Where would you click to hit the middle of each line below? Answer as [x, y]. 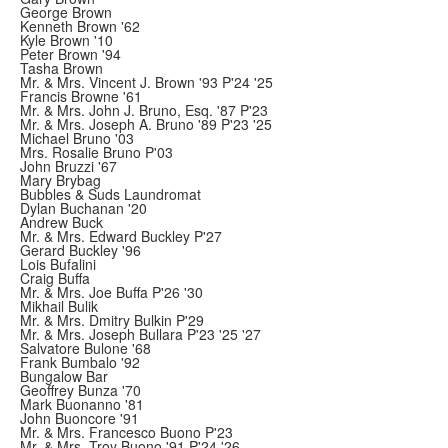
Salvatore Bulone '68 [85, 348]
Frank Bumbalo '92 [80, 362]
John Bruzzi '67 [68, 166]
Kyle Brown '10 [66, 40]
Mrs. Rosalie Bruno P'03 [96, 152]
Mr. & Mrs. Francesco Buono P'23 [126, 432]
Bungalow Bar [64, 376]
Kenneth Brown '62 [80, 26]
